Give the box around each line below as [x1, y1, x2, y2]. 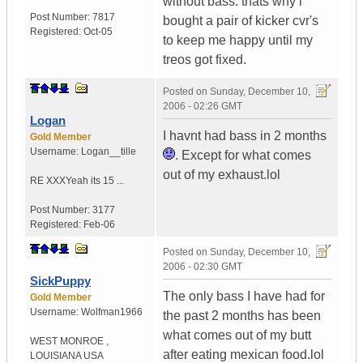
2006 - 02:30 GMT [163, 261, 242, 273]
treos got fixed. [163, 53, 246, 67]
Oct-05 [83, 26, 113, 38]
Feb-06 [83, 219, 115, 231]
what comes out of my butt [163, 328, 311, 343]
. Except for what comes [175, 148, 311, 163]
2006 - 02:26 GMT [163, 100, 242, 113]
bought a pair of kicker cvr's [163, 14, 318, 28]
